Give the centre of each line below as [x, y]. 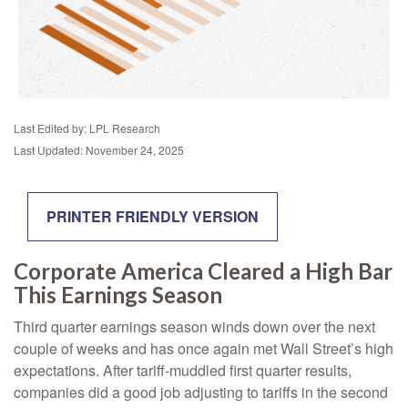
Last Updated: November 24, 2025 [99, 150]
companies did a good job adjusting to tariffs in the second [201, 392]
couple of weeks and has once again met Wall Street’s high [204, 348]
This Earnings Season [118, 295]
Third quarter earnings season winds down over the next [194, 326]
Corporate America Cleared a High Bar [203, 271]
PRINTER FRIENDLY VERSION [153, 216]
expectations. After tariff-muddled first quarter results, [183, 370]
